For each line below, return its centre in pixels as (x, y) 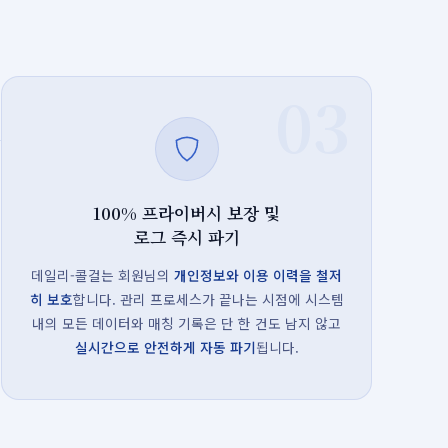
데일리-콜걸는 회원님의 (103, 275)
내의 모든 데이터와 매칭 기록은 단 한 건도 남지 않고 (187, 323)
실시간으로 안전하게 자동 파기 (165, 347)
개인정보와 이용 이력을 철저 (258, 275)
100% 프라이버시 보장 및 (187, 213)
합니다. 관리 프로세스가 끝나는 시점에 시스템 (208, 299)
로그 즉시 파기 (186, 237)
